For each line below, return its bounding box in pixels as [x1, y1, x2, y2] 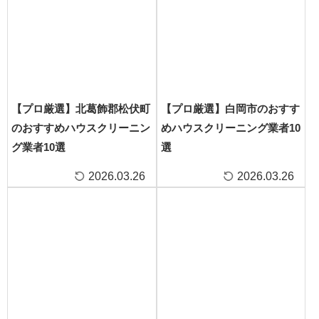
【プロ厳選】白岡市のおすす [160, 102, 300, 115]
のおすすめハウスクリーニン [11, 121, 150, 134]
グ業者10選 [11, 140, 66, 153]
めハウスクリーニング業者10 [160, 121, 300, 134]
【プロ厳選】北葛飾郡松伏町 [11, 102, 150, 115]
